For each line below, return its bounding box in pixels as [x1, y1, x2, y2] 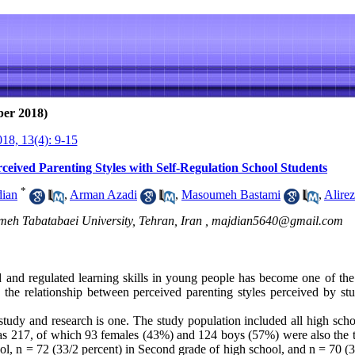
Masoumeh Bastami [181, 188, 281, 202]
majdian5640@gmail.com [212, 214, 343, 227]
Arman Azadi [70, 188, 137, 202]
